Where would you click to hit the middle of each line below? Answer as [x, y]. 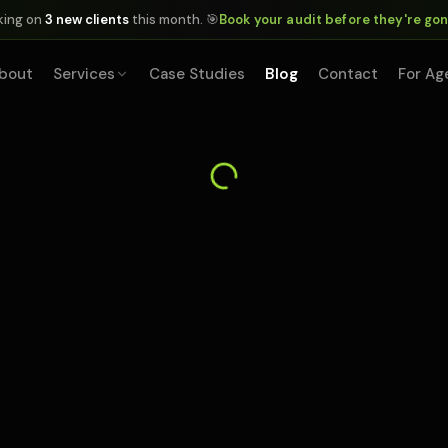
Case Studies [197, 74]
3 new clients [87, 19]
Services [84, 74]
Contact [348, 74]
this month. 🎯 [174, 19]
